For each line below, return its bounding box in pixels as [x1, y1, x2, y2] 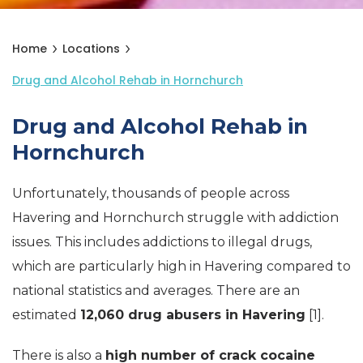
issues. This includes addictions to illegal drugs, [12, 234, 312, 250]
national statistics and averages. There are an [12, 283, 300, 298]
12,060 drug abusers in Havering [80, 307, 305, 322]
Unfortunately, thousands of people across [12, 186, 289, 201]
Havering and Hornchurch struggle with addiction [12, 210, 339, 225]
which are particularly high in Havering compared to [12, 258, 351, 274]
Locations [62, 41, 120, 57]
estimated [12, 307, 80, 322]
